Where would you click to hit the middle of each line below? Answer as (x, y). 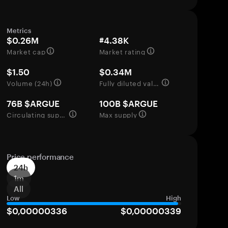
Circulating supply (62, 114)
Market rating (122, 51)
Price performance (40, 157)
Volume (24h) (30, 82)
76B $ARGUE (33, 103)
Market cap (26, 51)
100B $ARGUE (128, 103)
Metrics (19, 31)
